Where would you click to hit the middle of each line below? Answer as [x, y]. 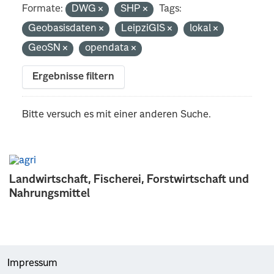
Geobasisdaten [64, 28]
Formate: [43, 9]
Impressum [32, 263]
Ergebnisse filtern [74, 77]
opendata [109, 48]
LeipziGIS [145, 28]
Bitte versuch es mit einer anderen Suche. [117, 115]
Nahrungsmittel [50, 194]
